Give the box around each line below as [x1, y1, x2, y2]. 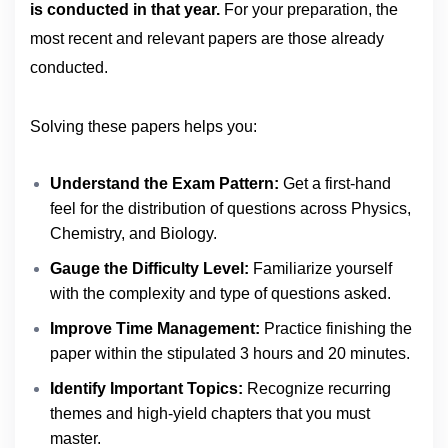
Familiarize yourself [249, 259, 392, 277]
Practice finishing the [260, 319, 412, 337]
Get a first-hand [279, 174, 391, 192]
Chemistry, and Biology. [50, 224, 217, 242]
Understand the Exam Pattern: [50, 174, 279, 192]
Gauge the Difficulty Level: [50, 259, 249, 277]
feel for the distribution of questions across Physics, [50, 199, 411, 217]
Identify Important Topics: [50, 379, 243, 397]
